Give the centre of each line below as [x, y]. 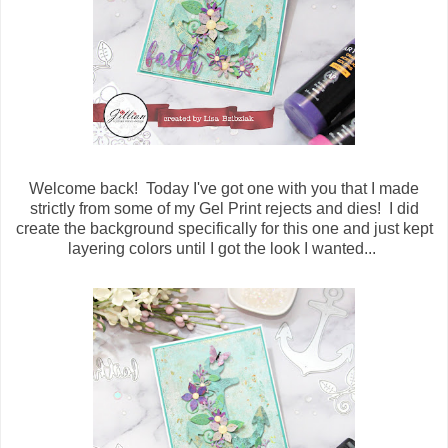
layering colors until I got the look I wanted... [224, 249]
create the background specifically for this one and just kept [224, 229]
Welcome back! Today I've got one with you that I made [224, 189]
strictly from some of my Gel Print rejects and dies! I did [224, 209]
